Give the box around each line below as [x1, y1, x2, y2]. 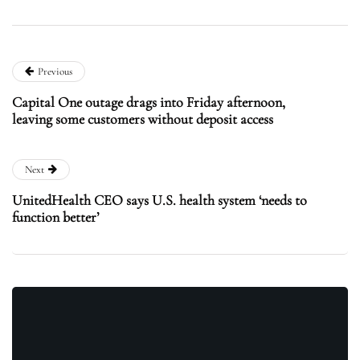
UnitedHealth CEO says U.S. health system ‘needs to [12, 190, 307, 209]
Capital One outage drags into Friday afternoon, [12, 92, 285, 111]
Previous [38, 64, 72, 78]
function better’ [12, 207, 99, 226]
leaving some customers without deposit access [12, 109, 273, 128]
